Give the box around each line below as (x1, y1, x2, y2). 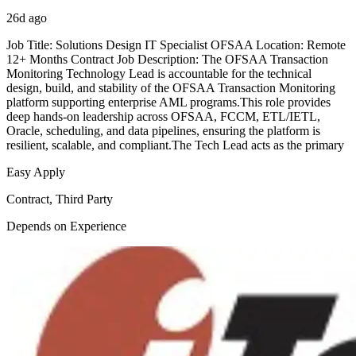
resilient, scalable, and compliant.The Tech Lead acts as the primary (6, 138, 344, 153)
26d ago (6, 11, 47, 25)
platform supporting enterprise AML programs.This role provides (6, 95, 331, 110)
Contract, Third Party (6, 192, 113, 207)
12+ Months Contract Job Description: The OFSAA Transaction (6, 52, 328, 67)
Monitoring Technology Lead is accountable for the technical (6, 67, 311, 81)
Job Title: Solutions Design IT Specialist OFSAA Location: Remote (6, 38, 346, 52)
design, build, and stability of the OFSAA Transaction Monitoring (6, 81, 335, 95)
